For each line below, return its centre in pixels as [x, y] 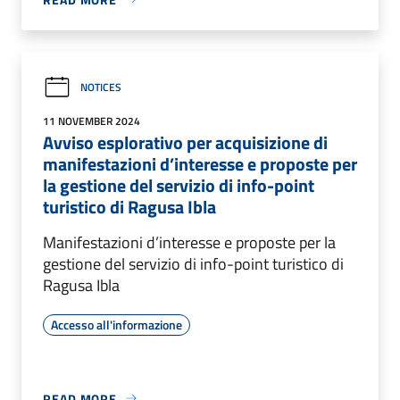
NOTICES [101, 87]
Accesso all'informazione [117, 324]
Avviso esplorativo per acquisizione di [185, 142]
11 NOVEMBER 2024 [92, 121]
